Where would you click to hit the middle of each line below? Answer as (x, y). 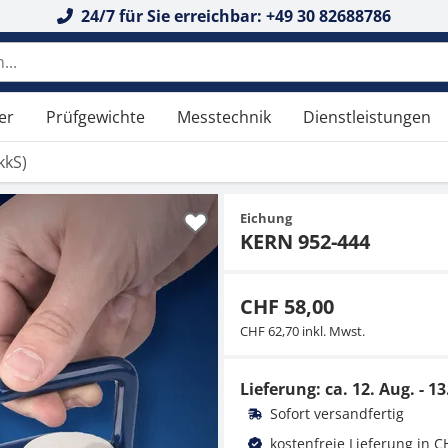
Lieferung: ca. (296, 389)
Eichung (266, 218)
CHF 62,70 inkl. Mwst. (302, 331)
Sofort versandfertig (335, 413)
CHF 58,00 (287, 306)
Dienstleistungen (367, 117)
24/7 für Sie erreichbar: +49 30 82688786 (234, 16)
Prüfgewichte (95, 117)
